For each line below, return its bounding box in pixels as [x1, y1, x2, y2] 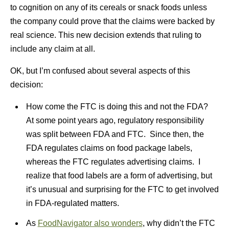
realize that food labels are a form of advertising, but [26, 171, 212, 180]
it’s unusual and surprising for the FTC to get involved [26, 185, 219, 194]
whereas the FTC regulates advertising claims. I [26, 157, 200, 166]
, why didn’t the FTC [142, 219, 215, 227]
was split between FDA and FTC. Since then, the [26, 130, 204, 139]
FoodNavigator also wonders [37, 219, 143, 227]
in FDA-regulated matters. [26, 199, 119, 208]
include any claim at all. [10, 44, 95, 53]
